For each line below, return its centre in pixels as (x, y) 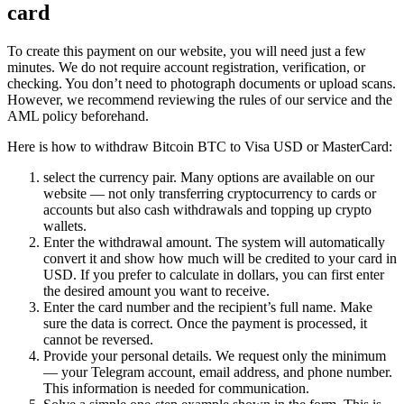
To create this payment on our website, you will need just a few (187, 50)
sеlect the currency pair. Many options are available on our (209, 177)
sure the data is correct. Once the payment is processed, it (205, 323)
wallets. (65, 225)
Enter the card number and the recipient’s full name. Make (208, 307)
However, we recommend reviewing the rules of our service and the (200, 99)
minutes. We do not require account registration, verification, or (186, 67)
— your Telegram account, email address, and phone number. (218, 372)
